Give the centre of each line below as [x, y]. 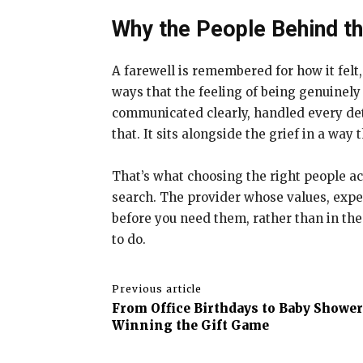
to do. [129, 239]
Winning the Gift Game [190, 325]
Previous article [157, 289]
